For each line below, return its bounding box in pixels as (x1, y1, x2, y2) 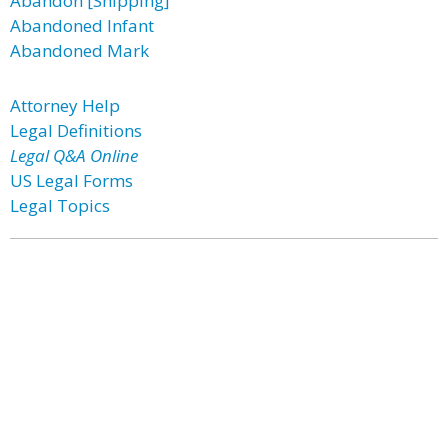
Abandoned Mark (10, 39, 149, 62)
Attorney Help (10, 94, 120, 117)
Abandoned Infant (10, 14, 154, 37)
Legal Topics (10, 194, 110, 217)
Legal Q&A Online (10, 144, 138, 167)
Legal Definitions (10, 119, 142, 142)
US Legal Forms (10, 169, 133, 192)
